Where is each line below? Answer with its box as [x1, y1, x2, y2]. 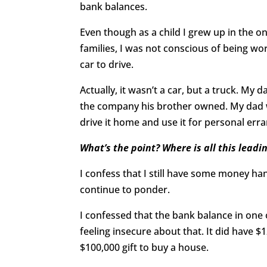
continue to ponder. [80, 182, 170, 196]
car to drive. [80, 57, 134, 71]
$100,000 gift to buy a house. [80, 240, 209, 254]
